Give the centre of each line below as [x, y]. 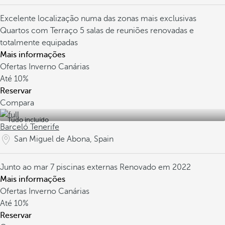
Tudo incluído [28, 120]
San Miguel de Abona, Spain [64, 139]
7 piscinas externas [85, 167]
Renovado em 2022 [155, 167]
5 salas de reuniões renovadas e [137, 31]
